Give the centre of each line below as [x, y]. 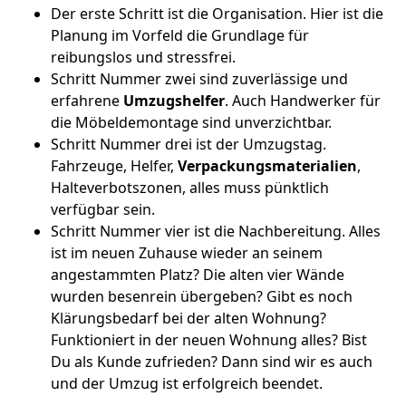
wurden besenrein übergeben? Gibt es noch [202, 296]
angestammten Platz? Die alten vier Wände [198, 275]
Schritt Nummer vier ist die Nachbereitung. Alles [216, 231]
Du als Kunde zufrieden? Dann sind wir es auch [212, 362]
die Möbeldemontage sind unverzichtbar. [191, 122]
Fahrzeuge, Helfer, [114, 166]
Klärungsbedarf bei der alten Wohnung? [188, 318]
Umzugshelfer [174, 101]
